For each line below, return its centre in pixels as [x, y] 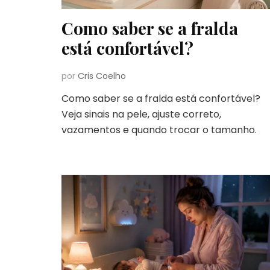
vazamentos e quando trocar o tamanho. [159, 130]
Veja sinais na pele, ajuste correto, [141, 114]
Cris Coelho [102, 76]
